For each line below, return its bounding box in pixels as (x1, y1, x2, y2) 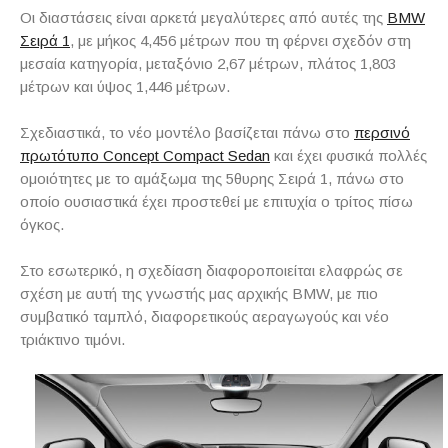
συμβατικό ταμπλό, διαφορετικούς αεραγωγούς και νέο (20, 308, 389, 326)
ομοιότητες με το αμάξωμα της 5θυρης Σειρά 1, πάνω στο (20, 170, 404, 188)
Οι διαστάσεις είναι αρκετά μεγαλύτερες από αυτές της (20, 9, 387, 27)
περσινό (354, 124, 410, 142)
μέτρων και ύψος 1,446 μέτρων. (20, 78, 230, 96)
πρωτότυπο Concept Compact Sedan (20, 147, 270, 165)
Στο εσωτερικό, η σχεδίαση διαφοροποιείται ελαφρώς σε (20, 262, 403, 280)
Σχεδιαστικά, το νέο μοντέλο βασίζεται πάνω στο (20, 124, 354, 142)
